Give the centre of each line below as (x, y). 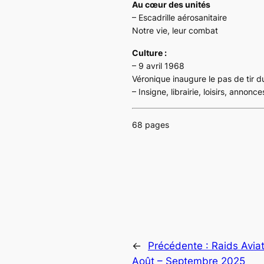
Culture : (149, 52)
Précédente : (180, 245)
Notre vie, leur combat (175, 30)
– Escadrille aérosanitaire (179, 17)
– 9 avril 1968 (158, 65)
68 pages (151, 124)
